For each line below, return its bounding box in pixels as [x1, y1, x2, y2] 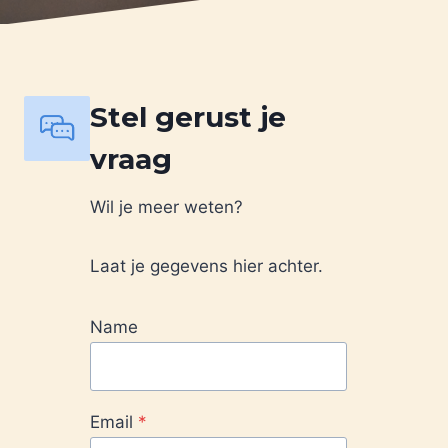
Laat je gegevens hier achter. [90, 255, 323, 276]
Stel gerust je [90, 99, 286, 134]
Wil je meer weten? [90, 196, 243, 217]
